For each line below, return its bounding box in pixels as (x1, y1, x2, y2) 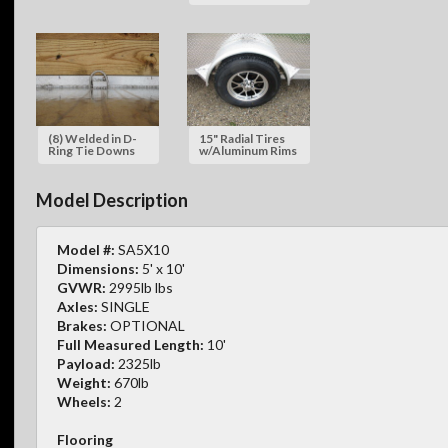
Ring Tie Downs (47, 142, 135, 158)
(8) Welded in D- (47, 130, 137, 146)
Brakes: (57, 317, 107, 335)
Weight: (57, 374, 111, 392)
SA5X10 (115, 241, 169, 259)
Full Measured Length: (57, 336, 204, 354)
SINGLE (98, 298, 150, 316)
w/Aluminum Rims (198, 142, 297, 158)
